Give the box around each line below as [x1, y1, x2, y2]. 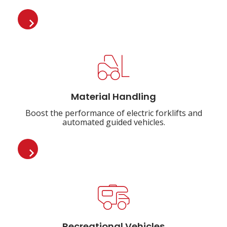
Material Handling [71, 90, 156, 105]
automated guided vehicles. [62, 117, 165, 128]
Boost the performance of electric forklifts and [25, 107, 202, 119]
